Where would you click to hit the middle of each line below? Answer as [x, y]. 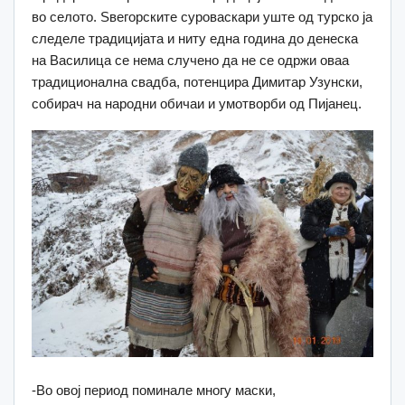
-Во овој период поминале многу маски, [154, 391]
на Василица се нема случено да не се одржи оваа [190, 61]
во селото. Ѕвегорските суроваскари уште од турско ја [202, 17]
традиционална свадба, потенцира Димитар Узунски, [197, 82]
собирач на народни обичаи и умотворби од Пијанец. [197, 104]
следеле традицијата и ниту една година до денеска [195, 39]
